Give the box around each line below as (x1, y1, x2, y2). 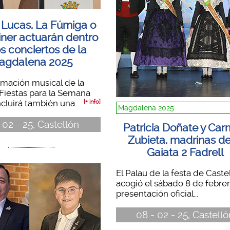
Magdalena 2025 (118, 103, 174, 112)
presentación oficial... (116, 188, 198, 199)
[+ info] (83, 98, 101, 105)
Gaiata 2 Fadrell (146, 146, 224, 159)
